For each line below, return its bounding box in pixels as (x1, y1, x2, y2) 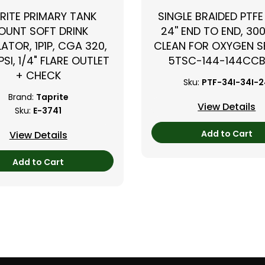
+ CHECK (15, 68, 62, 83)
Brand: (8, 91, 34, 104)
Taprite (35, 91, 69, 104)
